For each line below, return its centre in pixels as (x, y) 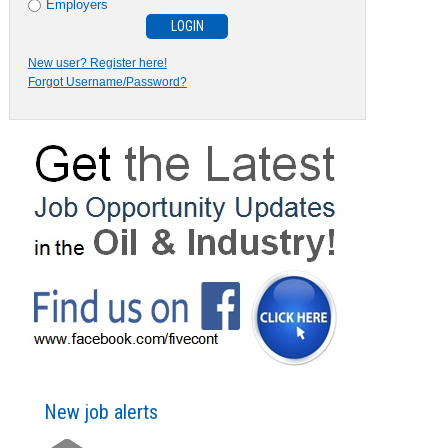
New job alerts (101, 411)
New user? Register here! (97, 62)
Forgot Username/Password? (107, 81)
